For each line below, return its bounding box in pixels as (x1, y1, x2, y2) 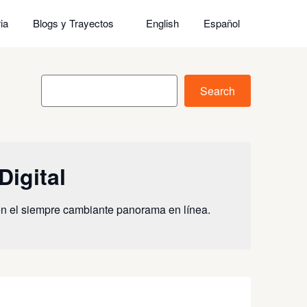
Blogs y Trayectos (33, 16, 114, 30)
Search (200, 83, 235, 99)
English (146, 16, 179, 30)
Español (204, 16, 240, 30)
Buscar (40, 74, 75, 90)
